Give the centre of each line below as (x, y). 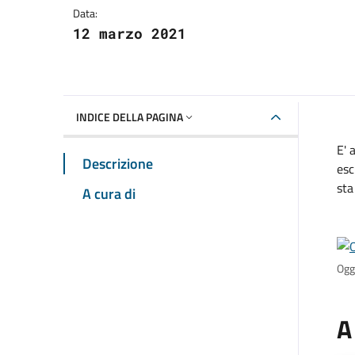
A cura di (109, 193)
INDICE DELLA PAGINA (130, 116)
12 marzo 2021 (130, 34)
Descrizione (118, 163)
